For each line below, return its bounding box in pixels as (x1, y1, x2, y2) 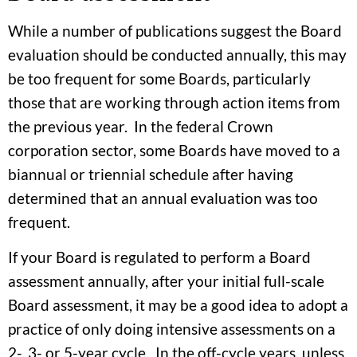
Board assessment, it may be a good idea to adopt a (8, 296, 348, 315)
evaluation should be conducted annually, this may (8, 45, 347, 64)
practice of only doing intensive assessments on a (8, 320, 335, 339)
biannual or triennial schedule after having (8, 164, 293, 183)
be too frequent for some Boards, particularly (8, 69, 311, 88)
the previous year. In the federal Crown (8, 116, 273, 135)
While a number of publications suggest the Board (8, 21, 342, 40)
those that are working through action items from (8, 92, 340, 112)
